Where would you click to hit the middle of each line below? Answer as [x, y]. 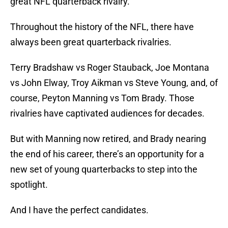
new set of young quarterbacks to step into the [104, 169]
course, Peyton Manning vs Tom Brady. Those [102, 98]
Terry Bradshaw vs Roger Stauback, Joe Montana [110, 68]
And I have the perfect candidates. [79, 210]
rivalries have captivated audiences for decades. [107, 113]
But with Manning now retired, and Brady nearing [108, 139]
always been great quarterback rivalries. [91, 42]
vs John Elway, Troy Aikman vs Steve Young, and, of [114, 83]
